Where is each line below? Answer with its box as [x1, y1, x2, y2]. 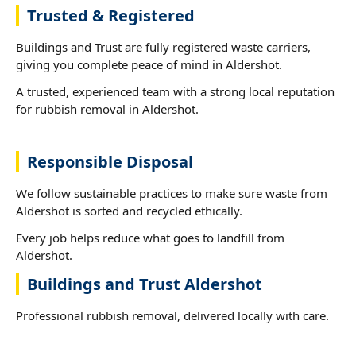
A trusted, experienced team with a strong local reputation [16, 83, 335, 99]
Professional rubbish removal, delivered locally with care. [16, 307, 329, 323]
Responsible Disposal [27, 150, 193, 172]
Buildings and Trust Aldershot [27, 273, 262, 295]
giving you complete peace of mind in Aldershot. [16, 56, 282, 72]
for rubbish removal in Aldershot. [16, 100, 199, 117]
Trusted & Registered [27, 4, 195, 26]
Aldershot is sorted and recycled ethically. [16, 202, 242, 219]
